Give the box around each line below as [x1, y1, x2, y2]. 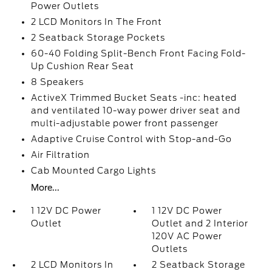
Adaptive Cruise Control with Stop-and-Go [30, 134, 232, 144]
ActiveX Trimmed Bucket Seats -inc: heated [30, 93, 237, 103]
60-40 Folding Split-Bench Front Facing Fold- [30, 49, 246, 58]
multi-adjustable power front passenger [30, 118, 219, 128]
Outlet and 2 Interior [152, 219, 249, 228]
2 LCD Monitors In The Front [30, 17, 162, 27]
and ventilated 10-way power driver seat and [30, 106, 240, 115]
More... [30, 183, 59, 192]
